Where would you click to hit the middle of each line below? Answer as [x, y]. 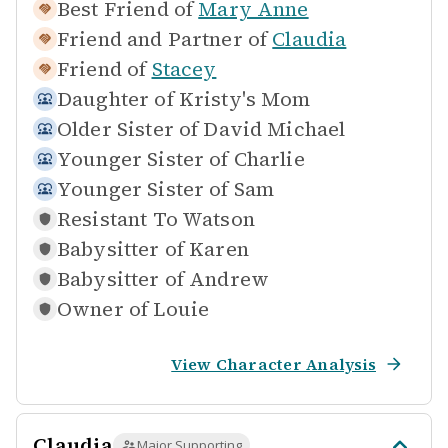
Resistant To [117, 219]
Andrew [229, 279]
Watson [218, 219]
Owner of [103, 309]
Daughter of [115, 99]
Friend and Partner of [162, 39]
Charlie [269, 159]
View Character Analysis [273, 364]
